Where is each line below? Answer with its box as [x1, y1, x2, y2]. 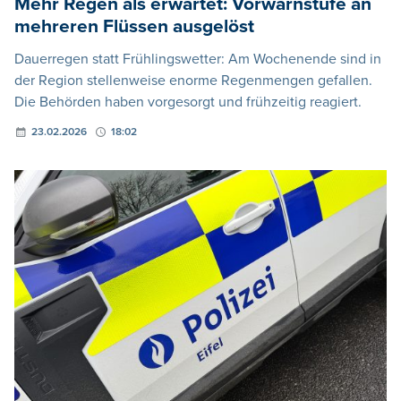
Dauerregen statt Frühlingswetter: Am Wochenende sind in [14, 50, 381, 69]
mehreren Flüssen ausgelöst [14, 15, 254, 38]
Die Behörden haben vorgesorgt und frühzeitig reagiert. [14, 93, 362, 112]
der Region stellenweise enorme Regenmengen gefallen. [14, 72, 372, 90]
